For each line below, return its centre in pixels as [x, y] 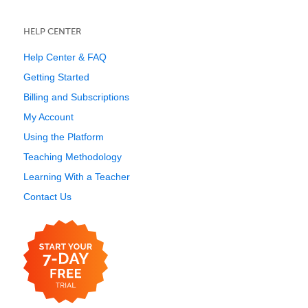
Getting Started [56, 77]
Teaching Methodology [73, 157]
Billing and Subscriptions [76, 97]
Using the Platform [64, 137]
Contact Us [47, 197]
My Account [48, 117]
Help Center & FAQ [65, 57]
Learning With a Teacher [77, 177]
